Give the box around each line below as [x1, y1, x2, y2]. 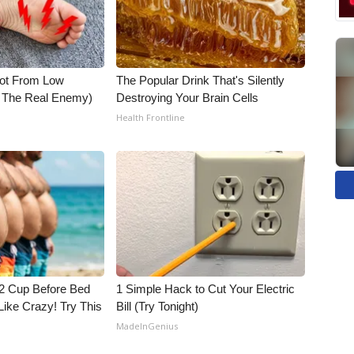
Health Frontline [116, 111, 186, 123]
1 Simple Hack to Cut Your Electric [116, 282, 296, 296]
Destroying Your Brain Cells [116, 91, 259, 104]
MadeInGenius [116, 320, 179, 332]
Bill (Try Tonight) [116, 299, 199, 313]
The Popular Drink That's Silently [116, 73, 285, 87]
